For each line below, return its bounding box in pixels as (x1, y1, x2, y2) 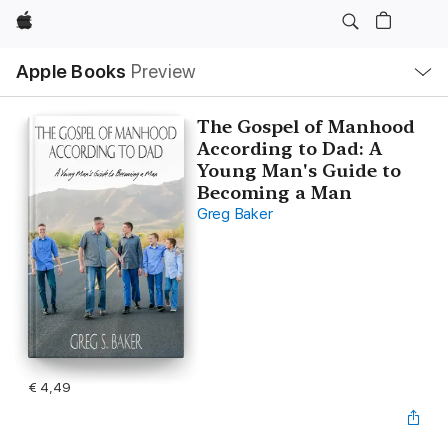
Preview (130, 60, 197, 83)
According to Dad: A (196, 138, 382, 159)
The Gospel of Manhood (196, 116, 415, 137)
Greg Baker (196, 205, 273, 223)
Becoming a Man (196, 182, 352, 203)
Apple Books (16, 60, 127, 83)
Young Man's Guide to (196, 160, 401, 181)
